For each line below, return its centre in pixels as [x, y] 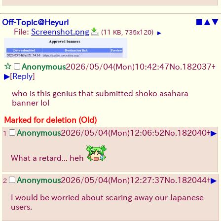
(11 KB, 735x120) [128, 32]
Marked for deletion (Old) [50, 120]
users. [21, 206]
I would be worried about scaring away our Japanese [107, 197]
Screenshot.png [60, 31]
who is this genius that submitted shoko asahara [100, 93]
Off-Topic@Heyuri [35, 22]
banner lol [31, 102]
